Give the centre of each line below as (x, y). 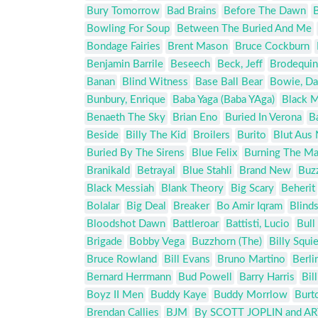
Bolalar (103, 207)
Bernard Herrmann (129, 278)
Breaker (191, 207)
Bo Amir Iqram (250, 207)
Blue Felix (214, 153)
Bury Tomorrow (123, 11)
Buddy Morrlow (251, 295)
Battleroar (196, 224)
